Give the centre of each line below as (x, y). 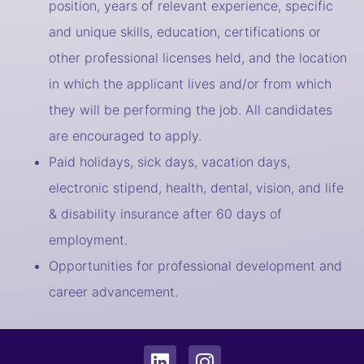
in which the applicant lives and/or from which (190, 84)
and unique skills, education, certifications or (185, 32)
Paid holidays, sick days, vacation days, (169, 162)
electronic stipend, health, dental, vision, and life (196, 188)
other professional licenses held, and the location (198, 58)
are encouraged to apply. (125, 136)
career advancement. (113, 292)
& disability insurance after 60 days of (165, 214)
